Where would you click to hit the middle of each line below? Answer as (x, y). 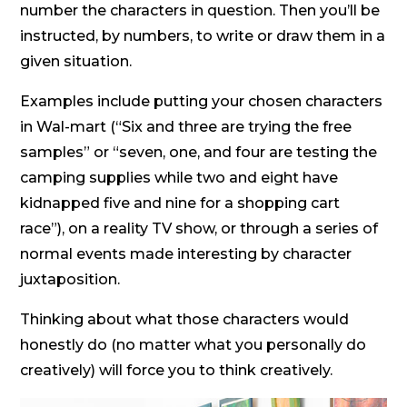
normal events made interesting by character (186, 253)
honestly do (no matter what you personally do (194, 344)
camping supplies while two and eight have (179, 177)
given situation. (76, 61)
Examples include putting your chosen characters (202, 101)
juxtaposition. (70, 279)
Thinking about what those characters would (185, 319)
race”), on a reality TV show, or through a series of (199, 228)
